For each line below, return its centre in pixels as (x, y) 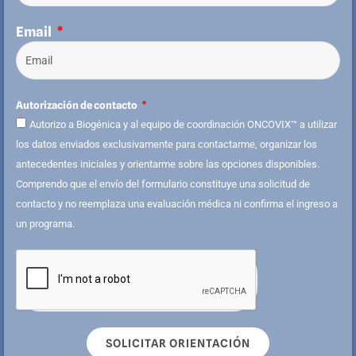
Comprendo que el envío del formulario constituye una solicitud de (163, 184)
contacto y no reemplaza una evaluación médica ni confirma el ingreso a (177, 204)
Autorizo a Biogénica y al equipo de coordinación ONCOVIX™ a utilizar (183, 125)
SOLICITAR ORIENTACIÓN (178, 344)
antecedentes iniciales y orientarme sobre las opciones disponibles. (168, 164)
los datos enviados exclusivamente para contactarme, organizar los (166, 145)
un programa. (45, 224)
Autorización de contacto (77, 105)
